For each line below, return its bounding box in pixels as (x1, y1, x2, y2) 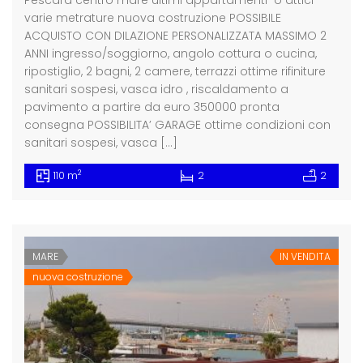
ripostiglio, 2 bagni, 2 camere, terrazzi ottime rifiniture (24, 62, 326, 79)
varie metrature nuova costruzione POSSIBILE (24, 9, 281, 26)
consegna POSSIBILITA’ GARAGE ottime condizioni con (24, 116, 331, 133)
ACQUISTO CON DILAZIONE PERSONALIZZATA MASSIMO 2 (24, 27, 327, 44)
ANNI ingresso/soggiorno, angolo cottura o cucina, (24, 45, 317, 62)
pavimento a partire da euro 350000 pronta (24, 98, 280, 115)
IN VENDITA (280, 249, 331, 263)
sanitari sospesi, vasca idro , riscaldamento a (24, 80, 288, 97)
